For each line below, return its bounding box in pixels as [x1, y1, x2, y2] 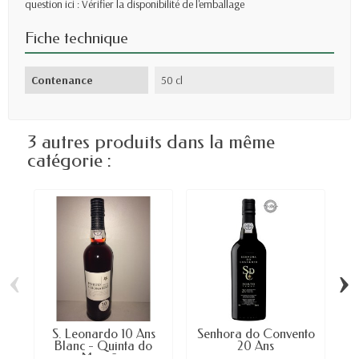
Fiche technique [25, 29, 128, 48]
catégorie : [27, 149, 111, 172]
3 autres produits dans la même [27, 131, 275, 154]
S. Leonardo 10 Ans [51, 326, 155, 342]
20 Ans [237, 338, 274, 354]
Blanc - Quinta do [54, 338, 152, 354]
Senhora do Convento [196, 326, 315, 342]
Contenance [31, 73, 93, 88]
